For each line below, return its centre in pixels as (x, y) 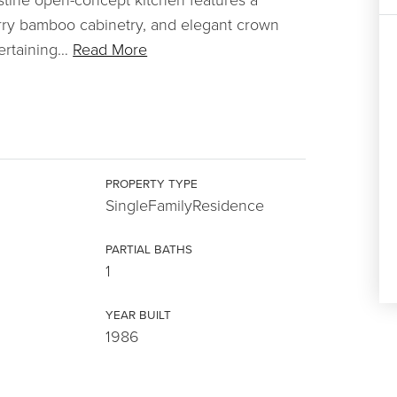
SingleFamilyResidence (185, 205)
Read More (110, 49)
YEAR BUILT (139, 315)
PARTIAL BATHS (149, 249)
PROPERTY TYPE (152, 183)
